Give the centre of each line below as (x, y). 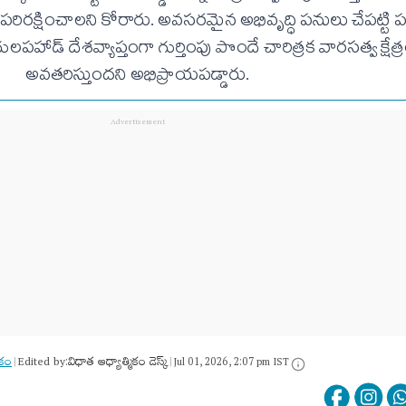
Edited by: (43, 364)
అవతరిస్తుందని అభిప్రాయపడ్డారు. (137, 77)
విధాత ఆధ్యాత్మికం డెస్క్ (118, 364)
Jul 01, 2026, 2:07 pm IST (232, 364)
